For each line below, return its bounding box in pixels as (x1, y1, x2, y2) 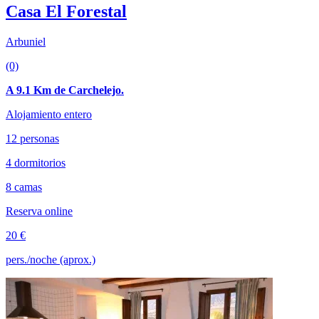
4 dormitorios (6, 157, 66, 169)
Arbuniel (6, 36, 46, 48)
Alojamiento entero (6, 108, 92, 120)
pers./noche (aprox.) (6, 253, 95, 266)
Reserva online (6, 205, 73, 217)
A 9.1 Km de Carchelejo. (6, 84, 124, 96)
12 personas (6, 132, 59, 145)
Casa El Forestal (6, 2, 127, 21)
